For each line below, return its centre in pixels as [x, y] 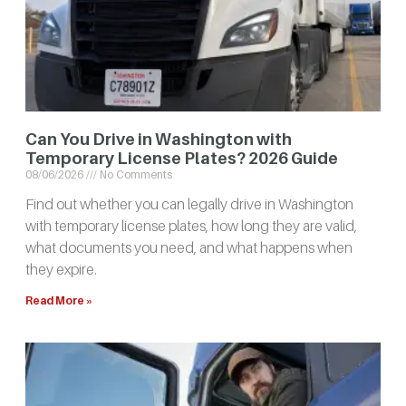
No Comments [135, 175]
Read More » [59, 301]
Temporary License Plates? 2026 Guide [182, 159]
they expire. [61, 270]
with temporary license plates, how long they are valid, [191, 226]
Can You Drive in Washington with [159, 140]
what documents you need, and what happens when [189, 248]
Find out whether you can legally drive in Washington [189, 204]
